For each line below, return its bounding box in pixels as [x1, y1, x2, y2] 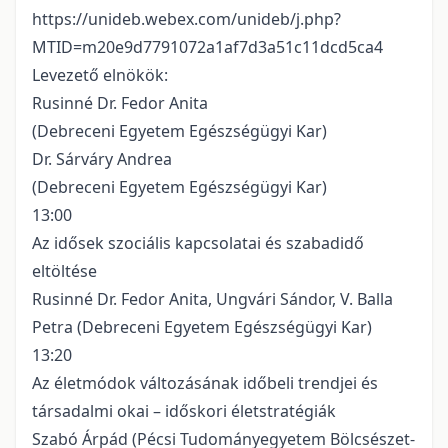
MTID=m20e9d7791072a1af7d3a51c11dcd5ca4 [32, 36, 383, 59]
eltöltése [32, 260, 97, 283]
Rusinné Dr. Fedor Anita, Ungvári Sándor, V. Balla [32, 288, 393, 311]
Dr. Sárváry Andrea [32, 148, 172, 171]
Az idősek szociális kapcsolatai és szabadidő [32, 232, 364, 255]
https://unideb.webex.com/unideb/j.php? [32, 8, 341, 31]
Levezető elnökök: [32, 64, 168, 87]
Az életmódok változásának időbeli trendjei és [32, 372, 378, 395]
